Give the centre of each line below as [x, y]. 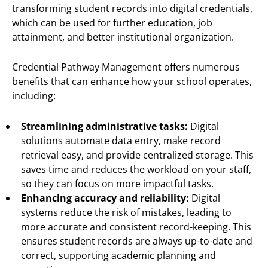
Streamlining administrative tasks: [106, 126]
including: [34, 96]
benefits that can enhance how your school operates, [132, 82]
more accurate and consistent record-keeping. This [136, 226]
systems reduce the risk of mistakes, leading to [126, 212]
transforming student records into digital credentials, [132, 8]
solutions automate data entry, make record [121, 140]
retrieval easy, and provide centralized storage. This [137, 155]
